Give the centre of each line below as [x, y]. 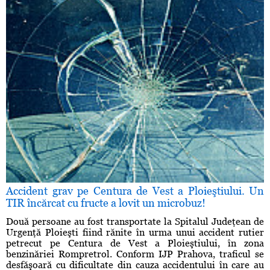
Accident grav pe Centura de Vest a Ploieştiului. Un [135, 191]
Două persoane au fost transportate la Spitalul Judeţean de [135, 222]
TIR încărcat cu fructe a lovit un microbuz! [106, 203]
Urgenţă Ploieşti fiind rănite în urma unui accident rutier [135, 233]
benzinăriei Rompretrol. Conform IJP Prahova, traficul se [135, 254]
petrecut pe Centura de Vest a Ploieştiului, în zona [135, 243]
